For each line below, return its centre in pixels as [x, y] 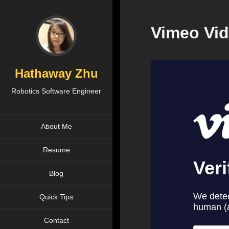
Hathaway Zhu [56, 73]
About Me [56, 126]
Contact [56, 220]
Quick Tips [56, 197]
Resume [56, 150]
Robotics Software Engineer [56, 91]
